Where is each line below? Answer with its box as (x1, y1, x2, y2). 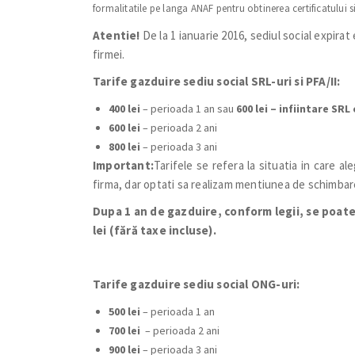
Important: (93, 158, 154, 173)
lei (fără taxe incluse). (93, 223, 216, 238)
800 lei (109, 139, 140, 154)
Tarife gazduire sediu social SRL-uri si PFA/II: (93, 74, 341, 89)
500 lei (109, 304, 143, 319)
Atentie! (93, 28, 140, 43)
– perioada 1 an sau (143, 101, 236, 116)
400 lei (109, 101, 143, 116)
